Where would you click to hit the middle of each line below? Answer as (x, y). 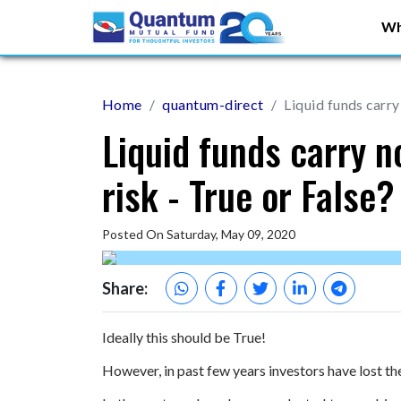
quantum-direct (213, 104)
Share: (125, 288)
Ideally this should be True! (184, 337)
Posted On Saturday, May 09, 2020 (199, 234)
